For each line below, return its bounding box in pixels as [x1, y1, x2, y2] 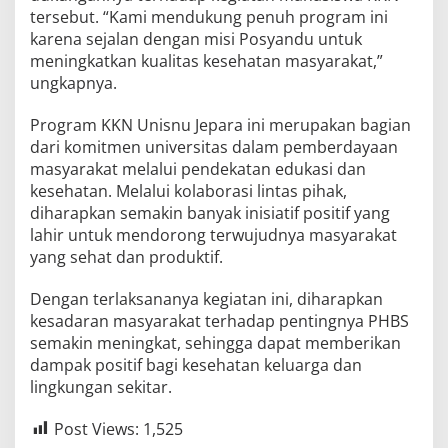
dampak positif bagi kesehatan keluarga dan [30, 353, 362, 376]
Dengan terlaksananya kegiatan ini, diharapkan [30, 287, 383, 310]
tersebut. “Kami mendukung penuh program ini [30, 5, 388, 28]
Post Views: [54, 417, 139, 440]
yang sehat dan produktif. [30, 245, 223, 268]
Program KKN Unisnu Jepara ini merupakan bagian [30, 113, 411, 136]
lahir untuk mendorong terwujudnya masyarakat [30, 223, 397, 246]
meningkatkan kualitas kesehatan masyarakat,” [30, 49, 383, 72]
